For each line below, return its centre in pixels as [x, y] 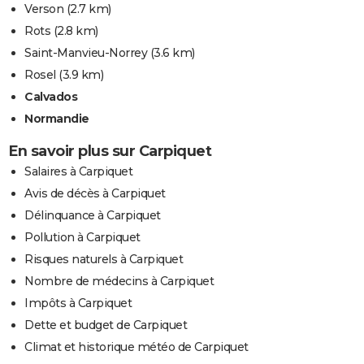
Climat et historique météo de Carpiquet [136, 347]
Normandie [57, 118]
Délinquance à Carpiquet [93, 215]
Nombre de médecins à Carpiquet [119, 281]
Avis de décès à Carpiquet [95, 193]
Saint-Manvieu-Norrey [86, 52]
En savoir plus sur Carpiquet [110, 151]
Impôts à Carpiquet [78, 303]
